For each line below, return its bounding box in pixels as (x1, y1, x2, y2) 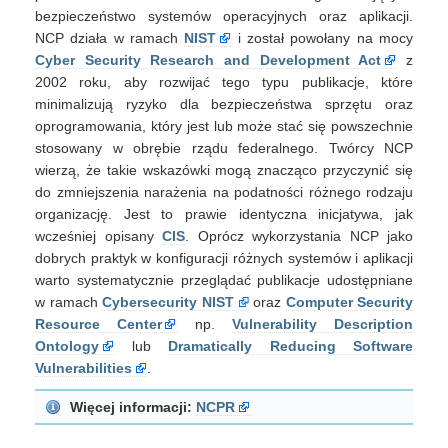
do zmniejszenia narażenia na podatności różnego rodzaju (35, 184, 413, 200)
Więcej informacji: (70, 399, 192, 415)
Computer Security (285, 294, 413, 310)
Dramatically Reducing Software (168, 338, 413, 354)
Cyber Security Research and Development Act (35, 52, 382, 68)
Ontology (35, 338, 99, 354)
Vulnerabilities (35, 360, 132, 376)
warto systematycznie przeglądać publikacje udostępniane (35, 272, 413, 288)
